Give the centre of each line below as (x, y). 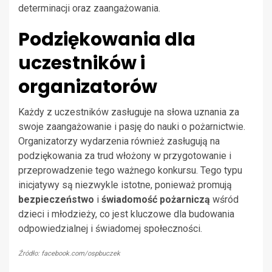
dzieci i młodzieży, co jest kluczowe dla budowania (126, 214)
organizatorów (88, 87)
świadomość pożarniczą (156, 200)
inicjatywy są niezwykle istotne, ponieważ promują (125, 185)
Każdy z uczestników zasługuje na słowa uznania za (129, 112)
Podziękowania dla (107, 40)
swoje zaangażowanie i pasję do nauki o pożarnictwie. (132, 127)
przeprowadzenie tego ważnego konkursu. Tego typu (130, 171)
